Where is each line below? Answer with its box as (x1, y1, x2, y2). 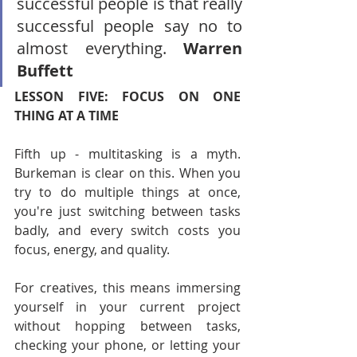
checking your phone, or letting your (14, 336, 241, 354)
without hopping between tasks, (14, 317, 241, 335)
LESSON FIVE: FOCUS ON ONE (14, 88, 241, 105)
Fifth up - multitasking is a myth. (14, 145, 241, 163)
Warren (183, 37, 242, 59)
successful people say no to (17, 15, 242, 37)
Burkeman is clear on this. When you (14, 164, 241, 182)
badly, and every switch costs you (14, 222, 241, 239)
